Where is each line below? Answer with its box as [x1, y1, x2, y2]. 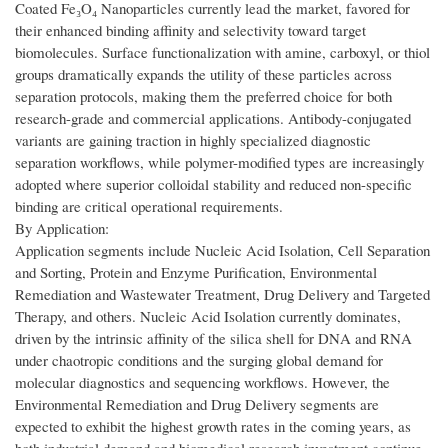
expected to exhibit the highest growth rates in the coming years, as [15, 416, 411, 437]
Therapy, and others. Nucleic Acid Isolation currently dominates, [15, 306, 401, 327]
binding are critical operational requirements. [15, 196, 283, 217]
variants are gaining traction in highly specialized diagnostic [15, 130, 371, 151]
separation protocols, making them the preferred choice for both [15, 86, 392, 107]
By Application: [15, 218, 109, 239]
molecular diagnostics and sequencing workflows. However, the [15, 372, 390, 393]
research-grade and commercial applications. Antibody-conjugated [15, 108, 411, 129]
